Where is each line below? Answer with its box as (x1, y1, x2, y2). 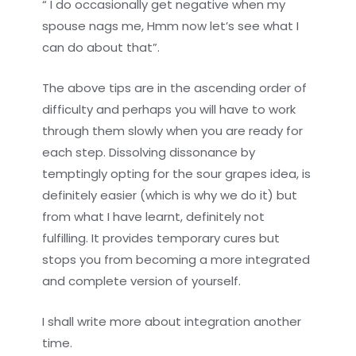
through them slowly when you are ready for (42, 122, 304, 139)
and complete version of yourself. (42, 272, 242, 289)
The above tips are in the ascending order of (42, 79, 308, 96)
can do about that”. (42, 38, 161, 56)
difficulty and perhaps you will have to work (42, 100, 296, 118)
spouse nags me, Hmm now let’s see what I (42, 17, 300, 34)
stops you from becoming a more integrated (42, 250, 311, 268)
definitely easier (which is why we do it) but (42, 186, 298, 203)
